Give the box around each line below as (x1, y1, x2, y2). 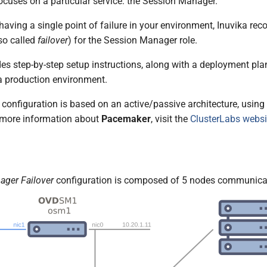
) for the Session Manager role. (68, 35, 197, 46)
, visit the (151, 113, 190, 125)
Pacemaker (101, 113, 151, 125)
